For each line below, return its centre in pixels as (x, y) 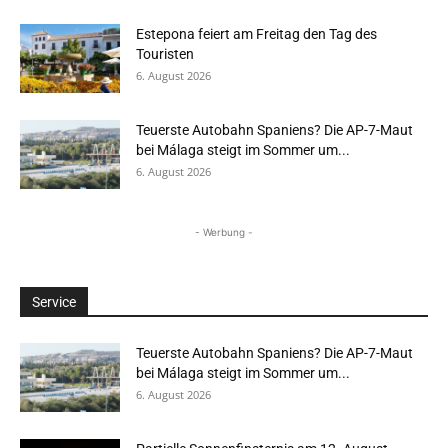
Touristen (165, 54)
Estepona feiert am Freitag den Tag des (256, 34)
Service (54, 302)
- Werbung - (224, 232)
